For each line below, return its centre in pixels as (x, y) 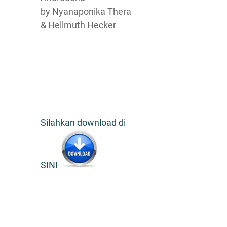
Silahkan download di (83, 122)
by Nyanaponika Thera (86, 11)
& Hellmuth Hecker (78, 25)
